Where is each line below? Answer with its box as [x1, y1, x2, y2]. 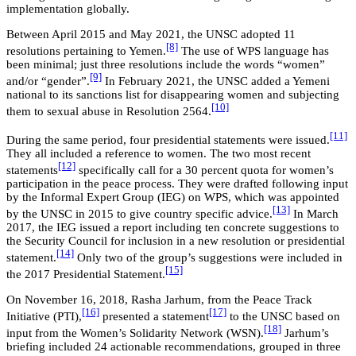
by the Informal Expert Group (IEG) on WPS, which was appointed [6, 191, 339, 204]
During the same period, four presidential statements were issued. [6, 133, 330, 147]
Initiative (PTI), [6, 310, 82, 323]
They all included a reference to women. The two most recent [6, 147, 311, 161]
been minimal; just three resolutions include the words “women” [6, 58, 325, 72]
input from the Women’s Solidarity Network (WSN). [6, 327, 264, 340]
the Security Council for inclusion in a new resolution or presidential [6, 234, 345, 248]
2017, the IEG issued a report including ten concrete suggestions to [6, 221, 339, 234]
